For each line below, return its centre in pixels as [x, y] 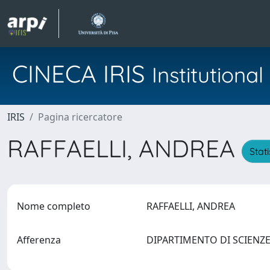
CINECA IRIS [82, 74]
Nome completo [54, 206]
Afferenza [39, 240]
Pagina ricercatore [80, 117]
